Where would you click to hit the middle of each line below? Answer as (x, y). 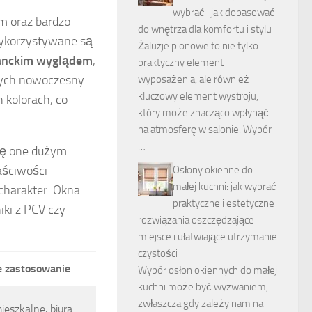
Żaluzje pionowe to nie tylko (198, 46)
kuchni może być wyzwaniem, (203, 287)
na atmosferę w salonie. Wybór (205, 130)
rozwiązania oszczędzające (196, 220)
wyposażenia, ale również (194, 79)
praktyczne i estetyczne (224, 203)
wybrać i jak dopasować (224, 13)
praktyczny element (181, 63)
